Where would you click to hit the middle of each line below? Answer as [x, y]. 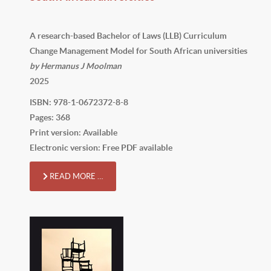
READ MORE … [75, 176]
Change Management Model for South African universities [139, 51]
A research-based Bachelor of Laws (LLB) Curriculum [128, 35]
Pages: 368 [50, 117]
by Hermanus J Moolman [76, 66]
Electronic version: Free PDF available [101, 147]
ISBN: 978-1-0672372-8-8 [79, 102]
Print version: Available [73, 132]
